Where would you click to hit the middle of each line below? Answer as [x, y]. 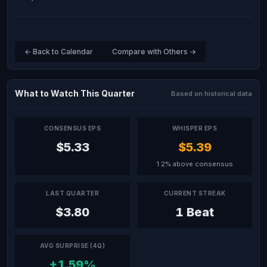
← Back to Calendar [59, 52]
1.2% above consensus [195, 164]
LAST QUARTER [72, 193]
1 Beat [195, 212]
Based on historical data [212, 93]
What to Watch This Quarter [75, 93]
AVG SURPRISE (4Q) [72, 246]
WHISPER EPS [195, 128]
